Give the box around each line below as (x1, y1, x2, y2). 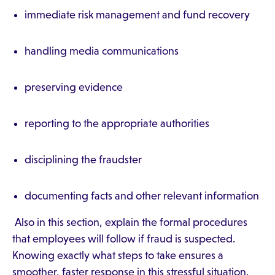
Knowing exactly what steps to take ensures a (12, 249, 223, 261)
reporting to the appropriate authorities (25, 117, 209, 130)
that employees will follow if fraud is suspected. (12, 233, 235, 245)
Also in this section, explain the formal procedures (12, 216, 247, 228)
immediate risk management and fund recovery (25, 9, 250, 21)
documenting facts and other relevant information (25, 190, 259, 202)
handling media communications (25, 45, 179, 57)
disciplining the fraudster (25, 153, 142, 166)
